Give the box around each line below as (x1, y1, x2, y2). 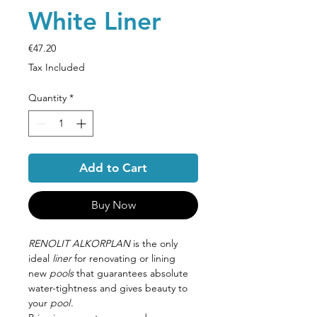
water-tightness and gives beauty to (28, 281, 188, 294)
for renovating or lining (71, 251, 175, 265)
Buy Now (91, 197, 136, 212)
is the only (130, 236, 178, 250)
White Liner (28, 5, 161, 36)
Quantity (28, 91, 67, 104)
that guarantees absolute (74, 266, 188, 279)
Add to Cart (79, 160, 147, 175)
